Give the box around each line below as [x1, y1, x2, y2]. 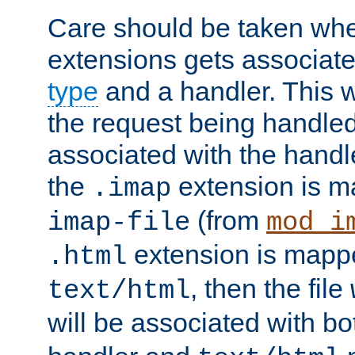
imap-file [48, 207, 190, 238]
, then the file [190, 273, 350, 303]
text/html [48, 275, 190, 306]
